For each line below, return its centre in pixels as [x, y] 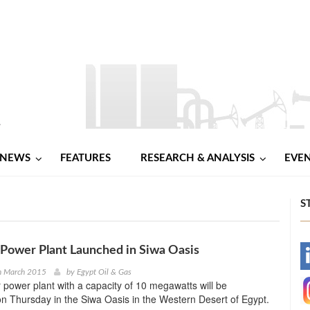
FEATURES [85, 158]
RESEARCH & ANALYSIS [198, 158]
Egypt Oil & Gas [104, 272]
